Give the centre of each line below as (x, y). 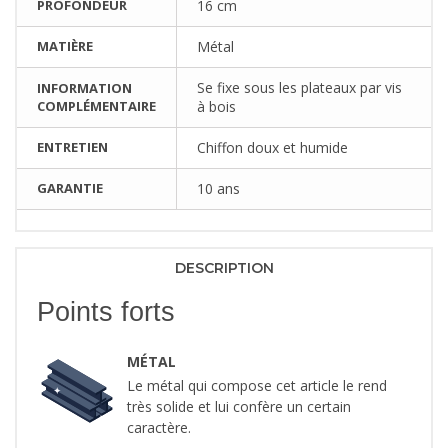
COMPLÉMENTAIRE (96, 106)
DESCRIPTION (224, 268)
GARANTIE (70, 188)
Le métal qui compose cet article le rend (257, 386)
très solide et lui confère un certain (239, 407)
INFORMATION (84, 88)
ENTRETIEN (72, 147)
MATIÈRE (65, 46)
